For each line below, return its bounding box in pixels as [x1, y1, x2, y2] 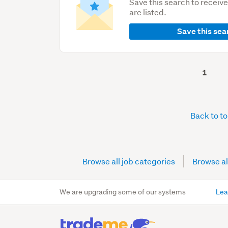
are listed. [129, 7, 167, 18]
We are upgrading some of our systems [60, 187, 186, 197]
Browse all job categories [82, 156, 175, 167]
